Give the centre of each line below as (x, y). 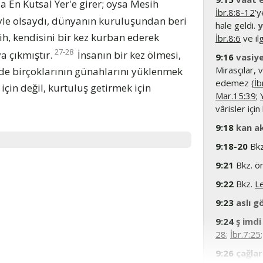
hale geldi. (237, 25)
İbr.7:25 (245, 234)
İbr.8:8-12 (235, 12)
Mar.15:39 (236, 96)
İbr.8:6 (228, 38)
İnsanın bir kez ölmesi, (128, 55)
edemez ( (235, 83)
